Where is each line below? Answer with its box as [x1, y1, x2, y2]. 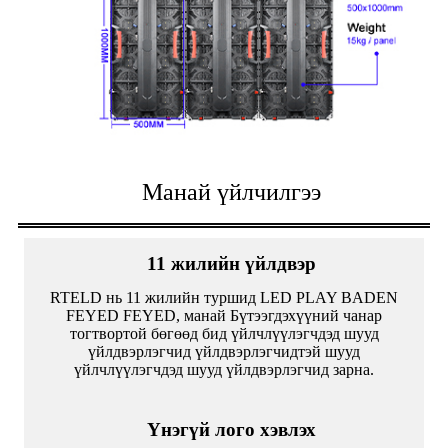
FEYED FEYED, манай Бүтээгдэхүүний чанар [66, 306, 382, 324]
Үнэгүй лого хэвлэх [147, 418, 316, 440]
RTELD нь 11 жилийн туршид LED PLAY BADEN [50, 288, 398, 306]
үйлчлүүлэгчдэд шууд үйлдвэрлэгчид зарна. [74, 360, 374, 378]
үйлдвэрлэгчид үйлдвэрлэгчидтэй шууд [88, 342, 360, 360]
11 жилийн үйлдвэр [147, 252, 316, 274]
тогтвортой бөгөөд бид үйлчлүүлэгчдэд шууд [69, 324, 379, 342]
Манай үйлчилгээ [142, 178, 321, 205]
